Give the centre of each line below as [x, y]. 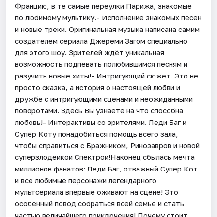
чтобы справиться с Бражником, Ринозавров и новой [108, 145]
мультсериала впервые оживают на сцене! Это [97, 192]
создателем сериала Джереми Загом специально [101, 40]
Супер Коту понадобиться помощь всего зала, [97, 133]
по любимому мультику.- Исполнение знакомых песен [108, 17]
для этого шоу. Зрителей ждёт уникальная [90, 52]
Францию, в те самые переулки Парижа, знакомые [104, 6]
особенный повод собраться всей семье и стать [100, 203]
